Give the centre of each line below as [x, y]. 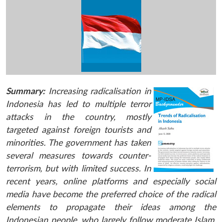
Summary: [26, 91]
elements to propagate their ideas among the [111, 207]
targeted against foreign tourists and [79, 129]
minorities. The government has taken [79, 142]
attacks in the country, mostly [79, 116]
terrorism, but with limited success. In [79, 168]
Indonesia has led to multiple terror [79, 104]
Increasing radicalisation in [98, 91]
